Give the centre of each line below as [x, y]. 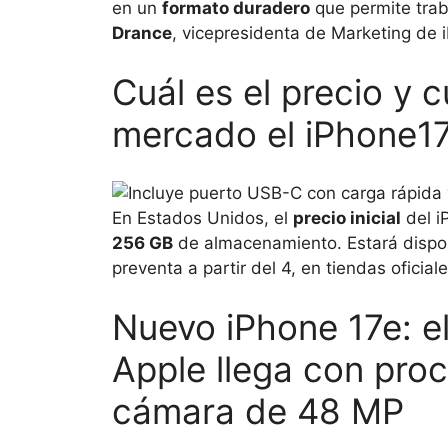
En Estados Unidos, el [202, 217]
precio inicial [347, 217]
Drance [142, 32]
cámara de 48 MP [258, 411]
